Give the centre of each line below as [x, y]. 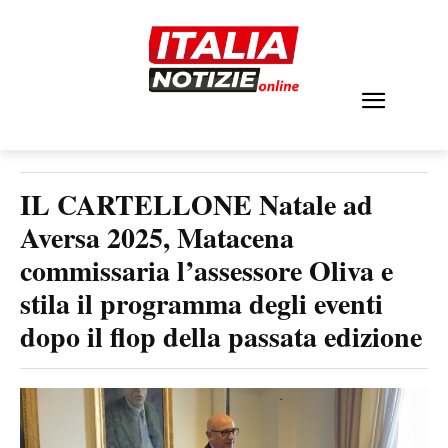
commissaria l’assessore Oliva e [206, 270]
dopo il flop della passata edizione [221, 336]
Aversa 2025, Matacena [157, 237]
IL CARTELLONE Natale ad [196, 204]
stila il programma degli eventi [201, 303]
